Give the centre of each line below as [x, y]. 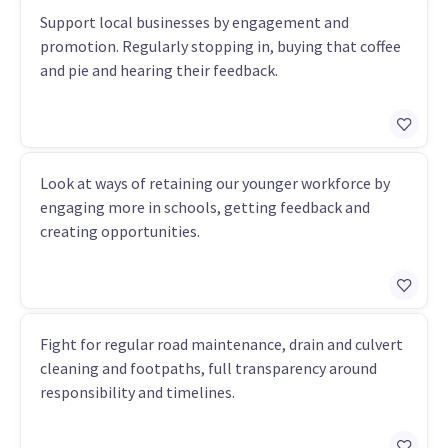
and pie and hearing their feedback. [159, 70]
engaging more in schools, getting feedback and [205, 207]
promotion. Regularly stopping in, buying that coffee [220, 46]
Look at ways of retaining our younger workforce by [215, 183]
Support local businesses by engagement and [194, 22]
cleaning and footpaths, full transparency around [208, 368]
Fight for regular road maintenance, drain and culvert [221, 344]
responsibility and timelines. [137, 392]
